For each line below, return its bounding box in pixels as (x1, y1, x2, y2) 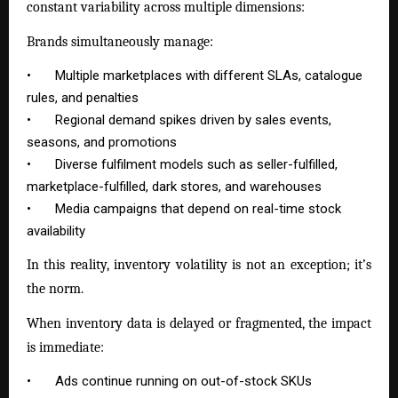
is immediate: (27, 338, 104, 355)
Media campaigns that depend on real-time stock (55, 200, 342, 217)
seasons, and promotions (27, 133, 177, 150)
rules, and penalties (27, 89, 139, 106)
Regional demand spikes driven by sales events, (55, 111, 332, 128)
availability (27, 222, 85, 239)
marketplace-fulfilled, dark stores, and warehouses (27, 178, 322, 195)
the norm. (27, 280, 84, 297)
